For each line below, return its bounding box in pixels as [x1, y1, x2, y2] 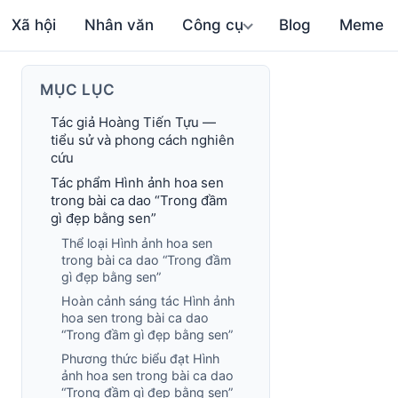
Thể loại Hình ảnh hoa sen [61, 235, 212, 251]
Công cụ [182, 16, 244, 34]
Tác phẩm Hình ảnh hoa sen [51, 174, 224, 191]
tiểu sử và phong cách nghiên [51, 131, 235, 148]
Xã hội [12, 16, 57, 34]
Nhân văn [84, 16, 155, 34]
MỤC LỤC [40, 81, 115, 99]
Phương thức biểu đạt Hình [61, 351, 219, 366]
